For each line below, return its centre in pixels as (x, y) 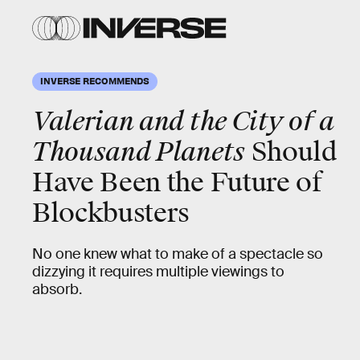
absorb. (57, 289)
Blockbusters (111, 213)
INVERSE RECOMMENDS (95, 80)
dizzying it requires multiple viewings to (158, 272)
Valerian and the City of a (183, 122)
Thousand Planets (139, 152)
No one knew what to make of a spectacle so (178, 254)
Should (290, 152)
